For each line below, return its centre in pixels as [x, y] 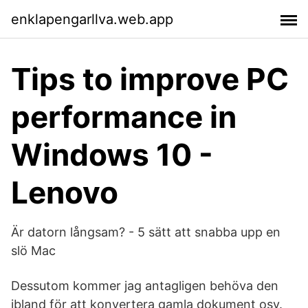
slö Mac [33, 251]
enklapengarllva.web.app [92, 19]
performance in [124, 117]
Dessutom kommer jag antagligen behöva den [145, 286]
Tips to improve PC [150, 79]
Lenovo [65, 192]
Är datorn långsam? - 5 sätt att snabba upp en [146, 232]
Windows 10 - [112, 155]
